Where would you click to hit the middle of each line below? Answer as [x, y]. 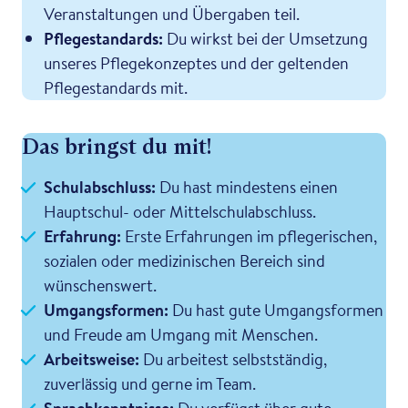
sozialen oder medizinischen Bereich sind [184, 260]
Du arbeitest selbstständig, [233, 358]
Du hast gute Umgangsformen [276, 309]
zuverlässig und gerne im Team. [150, 383]
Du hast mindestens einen [247, 186]
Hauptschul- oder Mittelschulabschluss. [180, 211]
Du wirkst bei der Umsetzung [265, 38]
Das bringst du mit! [117, 146]
